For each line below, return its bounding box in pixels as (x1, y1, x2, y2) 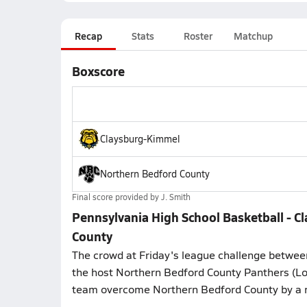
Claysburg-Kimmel (99, 132, 180, 145)
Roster (183, 29, 212, 42)
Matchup (233, 29, 273, 42)
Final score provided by (71, 191, 161, 202)
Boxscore (71, 62, 125, 79)
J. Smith (160, 191, 191, 202)
